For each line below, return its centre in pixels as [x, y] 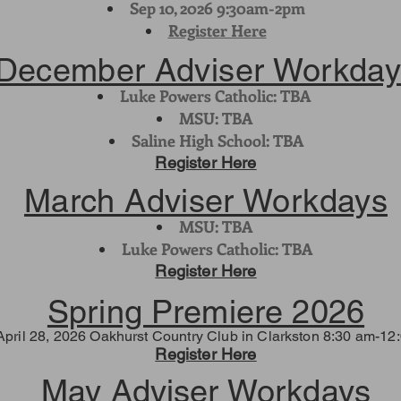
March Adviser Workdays [206, 200]
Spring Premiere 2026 [206, 311]
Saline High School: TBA [217, 141]
